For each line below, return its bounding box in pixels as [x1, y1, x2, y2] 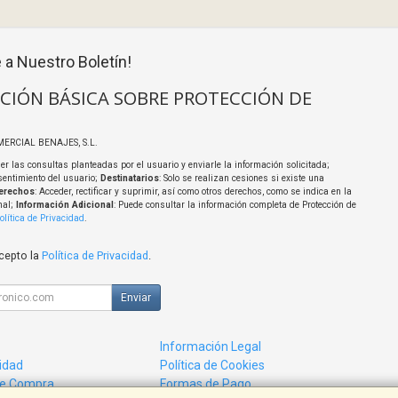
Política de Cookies [160, 358, 266, 373]
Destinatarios [99, 173, 159, 184]
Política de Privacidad [41, 249, 148, 263]
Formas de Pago [160, 377, 252, 392]
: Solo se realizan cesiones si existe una [158, 173, 324, 184]
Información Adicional [15, 200, 114, 211]
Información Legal [160, 339, 262, 354]
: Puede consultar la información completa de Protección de [113, 200, 356, 211]
